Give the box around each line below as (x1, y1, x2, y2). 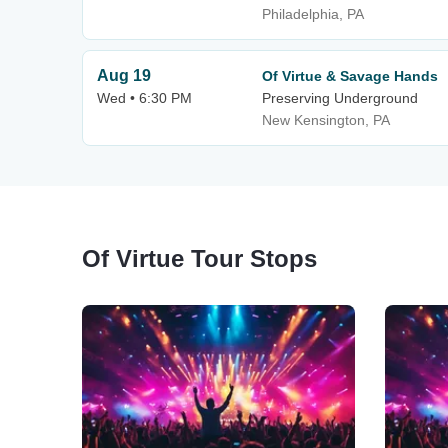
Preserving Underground (262, 90, 418, 106)
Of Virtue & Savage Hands (262, 68, 438, 84)
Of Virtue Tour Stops (82, 245, 317, 272)
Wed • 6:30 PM (97, 90, 192, 106)
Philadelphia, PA (262, 6, 364, 22)
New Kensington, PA (262, 112, 390, 128)
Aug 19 (97, 67, 151, 84)
